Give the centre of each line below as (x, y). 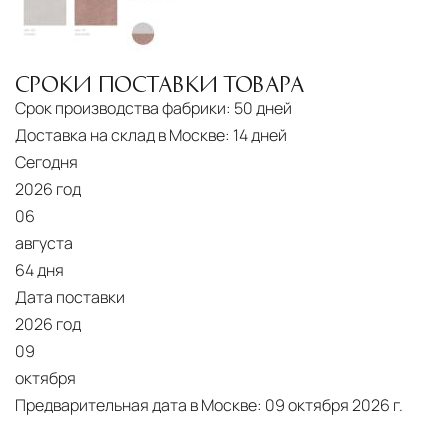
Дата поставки (70, 297)
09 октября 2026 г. (334, 405)
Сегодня (46, 162)
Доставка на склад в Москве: (122, 135)
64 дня (39, 270)
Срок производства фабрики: (123, 108)
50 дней (263, 108)
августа (44, 243)
